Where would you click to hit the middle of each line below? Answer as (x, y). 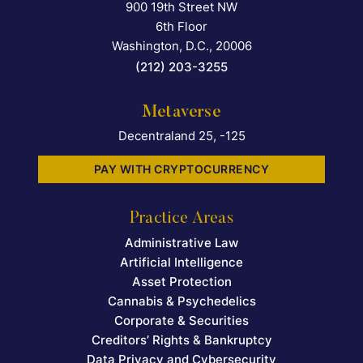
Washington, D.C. (160, 46)
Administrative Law (181, 243)
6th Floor (181, 27)
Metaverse (181, 113)
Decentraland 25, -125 (181, 136)
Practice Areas (181, 219)
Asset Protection (181, 282)
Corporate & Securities (181, 321)
